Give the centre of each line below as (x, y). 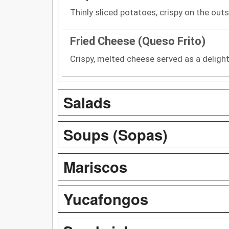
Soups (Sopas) (116, 134)
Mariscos (95, 166)
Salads (87, 102)
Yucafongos (106, 199)
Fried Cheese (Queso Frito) (138, 41)
